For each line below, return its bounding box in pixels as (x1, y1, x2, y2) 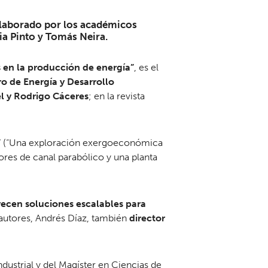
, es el (134, 62, 159, 74)
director (129, 212, 165, 224)
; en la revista (89, 90, 145, 102)
